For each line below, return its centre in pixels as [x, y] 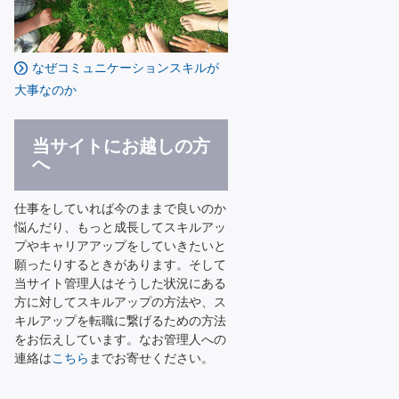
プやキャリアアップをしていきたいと [120, 246]
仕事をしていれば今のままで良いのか [120, 208]
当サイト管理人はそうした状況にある [120, 283]
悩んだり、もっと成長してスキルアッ [120, 227]
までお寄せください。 [151, 358]
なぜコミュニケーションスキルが [126, 68]
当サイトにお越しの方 [121, 146]
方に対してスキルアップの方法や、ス [120, 302]
